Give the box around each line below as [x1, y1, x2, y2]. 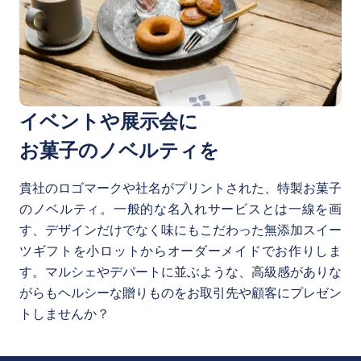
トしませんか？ [19, 305, 110, 322]
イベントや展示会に [19, 107, 198, 134]
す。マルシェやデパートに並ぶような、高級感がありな [19, 263, 342, 280]
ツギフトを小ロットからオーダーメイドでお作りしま [19, 242, 342, 259]
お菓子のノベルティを [19, 136, 219, 163]
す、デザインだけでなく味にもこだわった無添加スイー [19, 221, 342, 239]
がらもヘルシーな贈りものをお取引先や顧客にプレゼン [19, 284, 342, 301]
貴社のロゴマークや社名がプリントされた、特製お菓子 [19, 179, 342, 197]
